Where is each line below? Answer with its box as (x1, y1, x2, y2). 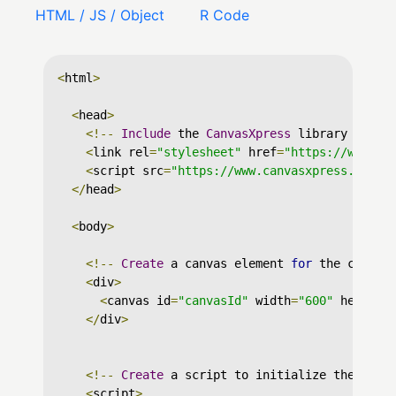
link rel (93, 145, 149, 159)
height (333, 293, 383, 308)
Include (121, 126, 171, 141)
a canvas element (164, 256, 291, 270)
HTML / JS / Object (35, 6, 164, 24)
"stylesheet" (156, 145, 241, 159)
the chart (312, 256, 390, 270)
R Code (200, 6, 249, 24)
